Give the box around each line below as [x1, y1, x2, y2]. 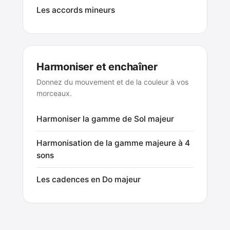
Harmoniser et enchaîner [36, 60, 158, 73]
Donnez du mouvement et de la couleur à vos [36, 77, 188, 86]
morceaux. [36, 88, 72, 98]
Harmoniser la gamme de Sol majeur [36, 113, 174, 124]
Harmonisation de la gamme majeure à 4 [36, 138, 190, 148]
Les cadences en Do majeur [36, 174, 141, 184]
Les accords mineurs [36, 5, 115, 15]
